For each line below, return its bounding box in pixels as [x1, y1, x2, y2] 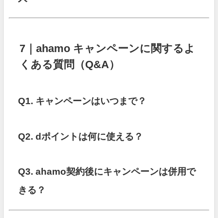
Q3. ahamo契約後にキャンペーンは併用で [18, 167, 196, 177]
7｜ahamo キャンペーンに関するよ [19, 43, 196, 54]
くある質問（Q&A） [19, 59, 120, 70]
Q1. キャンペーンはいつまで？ [18, 96, 147, 106]
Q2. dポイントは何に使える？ [18, 131, 144, 141]
